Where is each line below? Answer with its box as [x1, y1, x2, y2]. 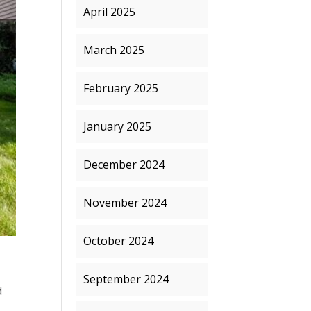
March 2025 [83, 42, 145, 58]
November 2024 [83, 195, 167, 210]
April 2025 [83, 4, 136, 19]
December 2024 [83, 157, 165, 172]
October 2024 [83, 233, 154, 249]
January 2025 [83, 119, 152, 134]
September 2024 [83, 271, 169, 287]
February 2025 [83, 81, 159, 96]
